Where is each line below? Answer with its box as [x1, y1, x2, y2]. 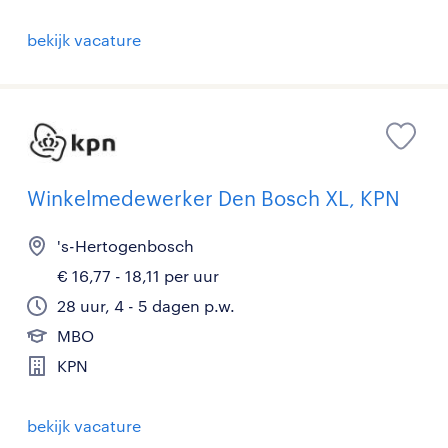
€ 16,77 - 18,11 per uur [57, 266, 219, 286]
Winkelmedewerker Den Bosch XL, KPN [27, 186, 400, 211]
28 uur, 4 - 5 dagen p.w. [57, 296, 235, 316]
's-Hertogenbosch [57, 236, 194, 256]
